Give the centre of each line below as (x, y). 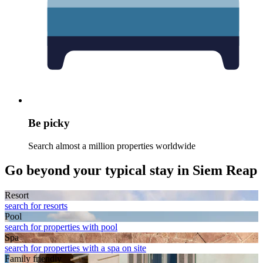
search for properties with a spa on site (75, 248)
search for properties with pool (61, 227)
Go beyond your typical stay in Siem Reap (131, 171)
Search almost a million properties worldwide (112, 146)
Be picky (49, 123)
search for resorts (36, 206)
